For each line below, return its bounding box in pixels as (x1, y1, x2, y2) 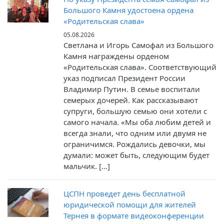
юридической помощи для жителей (63, 199, 196, 210)
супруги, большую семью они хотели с (63, 106, 207, 116)
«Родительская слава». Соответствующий (63, 62, 216, 72)
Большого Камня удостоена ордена (63, 5, 193, 15)
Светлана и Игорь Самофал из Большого (63, 40, 213, 50)
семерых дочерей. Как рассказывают (63, 95, 198, 105)
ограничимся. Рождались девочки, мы (63, 139, 205, 149)
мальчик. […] (63, 161, 110, 171)
